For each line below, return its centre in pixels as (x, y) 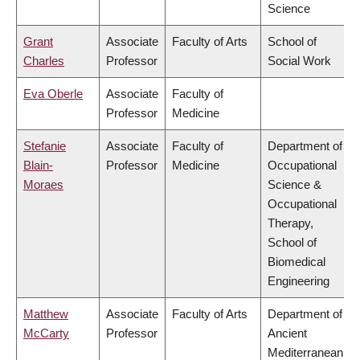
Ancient (287, 333)
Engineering (299, 281)
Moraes (43, 185)
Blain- (38, 166)
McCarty (46, 333)
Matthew (46, 314)
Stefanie (45, 146)
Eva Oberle (53, 94)
